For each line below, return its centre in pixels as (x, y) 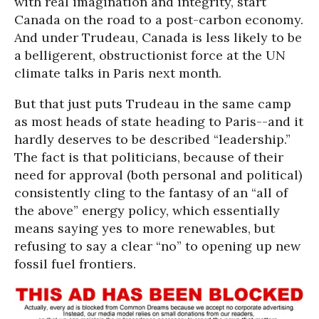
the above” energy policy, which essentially (147, 210)
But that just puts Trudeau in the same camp (153, 104)
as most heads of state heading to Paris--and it (159, 121)
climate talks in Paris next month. (118, 73)
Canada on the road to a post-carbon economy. (159, 20)
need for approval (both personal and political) (158, 175)
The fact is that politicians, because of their (149, 157)
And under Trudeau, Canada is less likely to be (158, 37)
